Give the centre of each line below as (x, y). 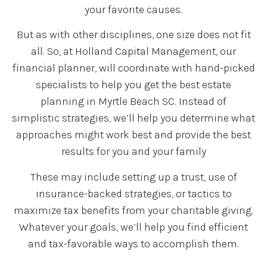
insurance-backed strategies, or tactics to (133, 193)
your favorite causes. (133, 10)
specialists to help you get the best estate (133, 85)
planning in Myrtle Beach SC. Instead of (133, 102)
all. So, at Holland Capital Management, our (133, 52)
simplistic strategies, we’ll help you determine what (133, 118)
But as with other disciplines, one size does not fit (133, 35)
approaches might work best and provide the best (133, 135)
